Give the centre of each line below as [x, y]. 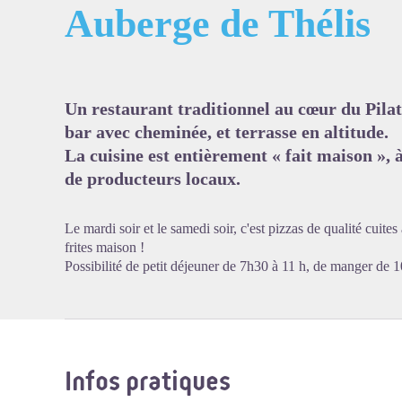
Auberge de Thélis [218, 24]
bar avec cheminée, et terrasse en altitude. [227, 132]
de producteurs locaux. [153, 179]
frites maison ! [105, 247]
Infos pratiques [148, 381]
